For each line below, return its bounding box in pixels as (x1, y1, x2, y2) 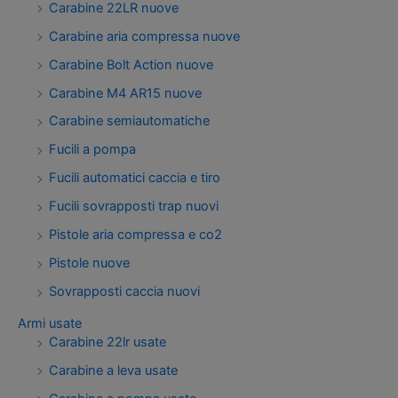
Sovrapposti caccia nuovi (49, 283, 200, 300)
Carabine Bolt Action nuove (49, 56, 213, 73)
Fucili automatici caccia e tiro (49, 170, 220, 187)
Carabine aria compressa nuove (49, 28, 240, 44)
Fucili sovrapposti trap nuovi (49, 198, 219, 215)
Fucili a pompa (49, 141, 136, 158)
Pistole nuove (49, 255, 130, 272)
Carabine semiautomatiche (49, 113, 210, 130)
